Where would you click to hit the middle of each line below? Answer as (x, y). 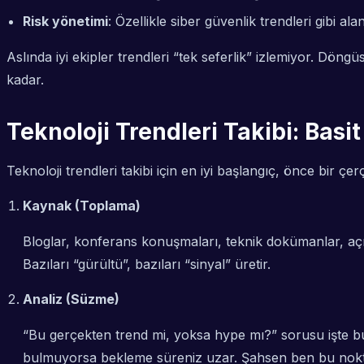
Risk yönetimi (65, 22)
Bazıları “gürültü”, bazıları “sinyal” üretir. (147, 264)
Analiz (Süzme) (71, 299)
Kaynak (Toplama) (82, 206)
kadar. (25, 80)
